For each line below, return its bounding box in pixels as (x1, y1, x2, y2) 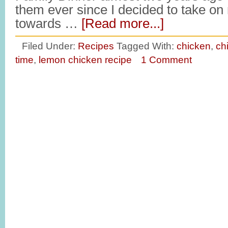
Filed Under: (22, 40, 78, 51)
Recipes (78, 40, 114, 51)
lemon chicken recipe (39, 54, 132, 65)
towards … (15, 16, 81, 31)
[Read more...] (81, 16, 164, 31)
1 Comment (141, 54, 192, 65)
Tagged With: (117, 40, 177, 51)
